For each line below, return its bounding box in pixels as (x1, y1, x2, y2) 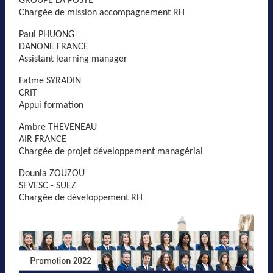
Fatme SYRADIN (19, 76, 81, 87)
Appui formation (19, 101, 83, 111)
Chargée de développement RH (19, 193, 143, 204)
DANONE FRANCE (19, 42, 88, 52)
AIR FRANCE (19, 135, 66, 145)
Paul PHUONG (19, 30, 74, 40)
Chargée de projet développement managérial (19, 147, 203, 157)
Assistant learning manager (19, 54, 127, 65)
